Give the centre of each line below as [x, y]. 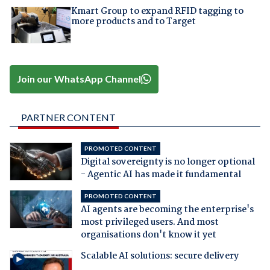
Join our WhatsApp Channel [79, 79]
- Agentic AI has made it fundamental [161, 174]
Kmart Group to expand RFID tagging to [157, 11]
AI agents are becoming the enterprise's [167, 209]
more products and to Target [133, 21]
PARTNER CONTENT [68, 117]
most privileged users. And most [149, 222]
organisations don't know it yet [148, 235]
